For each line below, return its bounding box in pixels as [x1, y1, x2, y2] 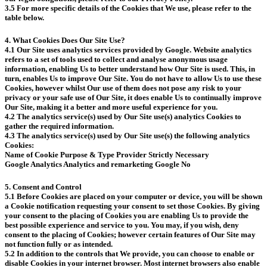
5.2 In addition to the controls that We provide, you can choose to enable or [5, 249, 254, 259]
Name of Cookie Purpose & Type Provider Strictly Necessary [5, 150, 209, 159]
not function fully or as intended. [5, 240, 113, 249]
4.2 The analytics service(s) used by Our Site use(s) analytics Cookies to [5, 111, 241, 121]
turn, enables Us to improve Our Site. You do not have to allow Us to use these [5, 73, 262, 83]
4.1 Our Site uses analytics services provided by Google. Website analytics [5, 45, 252, 54]
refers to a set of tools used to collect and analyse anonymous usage [5, 54, 228, 64]
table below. [5, 13, 44, 22]
